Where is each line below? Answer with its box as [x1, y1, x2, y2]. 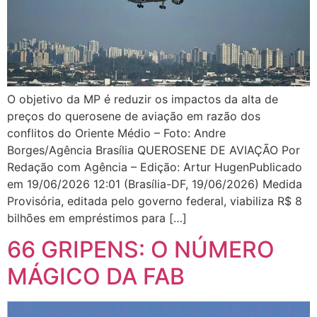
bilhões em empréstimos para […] [7, 210, 187, 225]
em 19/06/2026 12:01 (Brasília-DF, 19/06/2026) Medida [7, 176, 302, 191]
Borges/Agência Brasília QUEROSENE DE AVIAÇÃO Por [7, 142, 300, 157]
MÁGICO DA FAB [7, 263, 185, 291]
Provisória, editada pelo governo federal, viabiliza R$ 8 [7, 193, 302, 208]
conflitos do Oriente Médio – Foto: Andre [7, 125, 226, 140]
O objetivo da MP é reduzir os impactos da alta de [7, 91, 278, 106]
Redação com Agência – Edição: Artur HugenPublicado [7, 159, 302, 174]
